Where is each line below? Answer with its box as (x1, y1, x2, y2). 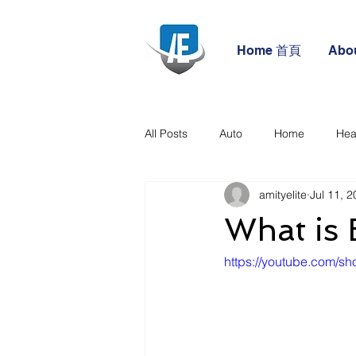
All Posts (145, 126, 188, 141)
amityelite (259, 187, 307, 202)
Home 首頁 (237, 43, 301, 58)
